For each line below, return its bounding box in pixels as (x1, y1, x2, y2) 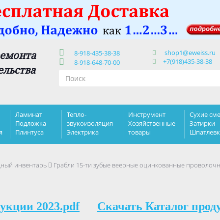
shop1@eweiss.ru (165, 48, 216, 57)
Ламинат (15, 110, 42, 119)
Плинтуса (15, 128, 44, 137)
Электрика (67, 128, 99, 137)
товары (128, 128, 151, 137)
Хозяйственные (128, 119, 175, 128)
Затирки (190, 119, 215, 128)
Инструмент (128, 110, 165, 119)
